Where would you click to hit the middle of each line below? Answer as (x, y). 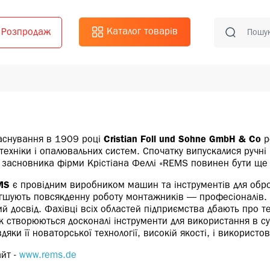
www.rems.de (48, 256)
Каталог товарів (141, 32)
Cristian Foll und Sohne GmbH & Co (182, 140)
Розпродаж (26, 32)
